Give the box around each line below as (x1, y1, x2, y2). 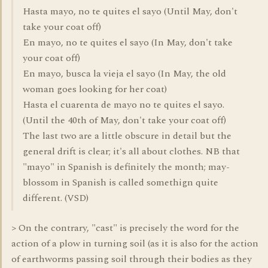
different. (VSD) (23, 191, 89, 205)
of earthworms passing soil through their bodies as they (11, 252, 252, 266)
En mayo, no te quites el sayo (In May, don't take (23, 35, 233, 50)
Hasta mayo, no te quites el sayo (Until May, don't (23, 4, 237, 19)
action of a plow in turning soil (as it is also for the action (11, 236, 258, 251)
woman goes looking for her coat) (23, 82, 167, 96)
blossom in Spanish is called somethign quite (23, 175, 218, 190)
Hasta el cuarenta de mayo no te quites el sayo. (23, 98, 224, 112)
